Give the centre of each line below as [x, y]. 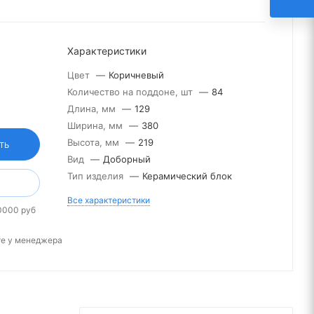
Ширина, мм [96, 125]
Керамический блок [187, 176]
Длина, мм [93, 109]
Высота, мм [95, 142]
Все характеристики [109, 200]
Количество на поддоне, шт [131, 92]
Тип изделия [97, 176]
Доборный [127, 159]
